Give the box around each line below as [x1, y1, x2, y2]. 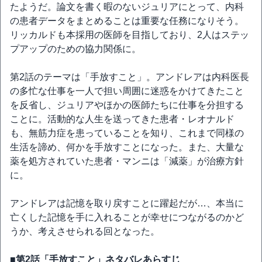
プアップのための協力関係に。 [10, 44, 141, 54]
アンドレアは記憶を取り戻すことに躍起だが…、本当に [10, 198, 244, 208]
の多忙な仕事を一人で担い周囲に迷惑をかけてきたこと [10, 86, 244, 96]
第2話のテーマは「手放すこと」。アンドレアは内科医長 [10, 72, 249, 82]
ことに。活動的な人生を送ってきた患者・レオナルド [10, 114, 235, 124]
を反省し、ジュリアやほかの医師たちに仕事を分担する [10, 100, 244, 110]
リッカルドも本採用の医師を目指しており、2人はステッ [10, 30, 249, 40]
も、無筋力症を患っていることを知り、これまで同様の [10, 128, 244, 138]
